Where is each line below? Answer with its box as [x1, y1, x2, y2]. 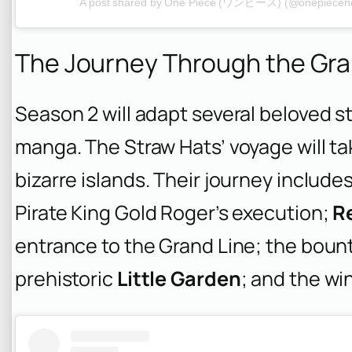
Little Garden [116, 265, 241, 293]
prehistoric [15, 265, 117, 293]
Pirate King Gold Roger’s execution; [15, 199, 333, 227]
